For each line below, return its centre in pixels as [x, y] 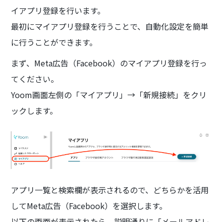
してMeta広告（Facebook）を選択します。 [89, 206]
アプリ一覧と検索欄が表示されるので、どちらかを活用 [110, 190]
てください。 [35, 79]
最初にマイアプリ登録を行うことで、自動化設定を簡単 [110, 26]
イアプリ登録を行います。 [58, 10]
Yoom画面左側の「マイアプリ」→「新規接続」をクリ [109, 94]
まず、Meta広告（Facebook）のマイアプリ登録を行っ [109, 63]
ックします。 [34, 110]
